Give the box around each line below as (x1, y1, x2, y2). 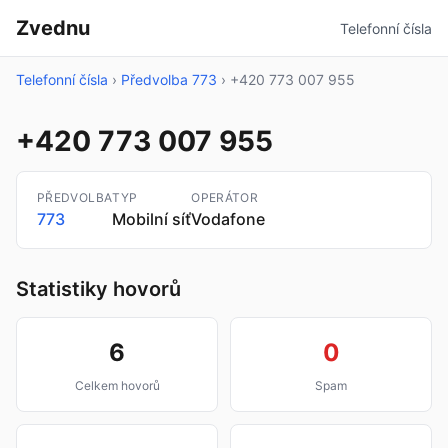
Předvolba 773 (121, 71, 217, 88)
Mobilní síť (112, 209, 192, 229)
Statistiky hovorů (16, 277, 181, 301)
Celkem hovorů (74, 378, 160, 393)
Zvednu (16, 16, 90, 40)
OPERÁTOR (191, 190, 259, 205)
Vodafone (191, 209, 266, 229)
